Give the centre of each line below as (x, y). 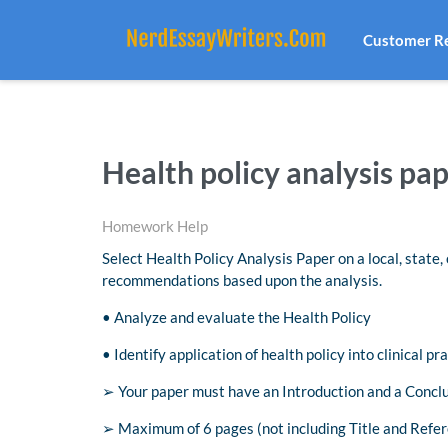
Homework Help (155, 226)
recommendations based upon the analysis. (242, 280)
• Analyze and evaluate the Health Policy (236, 317)
